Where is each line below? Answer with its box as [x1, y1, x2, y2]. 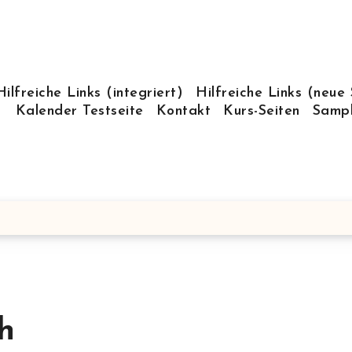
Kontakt [156, 104, 211, 119]
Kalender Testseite [15, 104, 144, 119]
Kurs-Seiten [223, 104, 300, 119]
